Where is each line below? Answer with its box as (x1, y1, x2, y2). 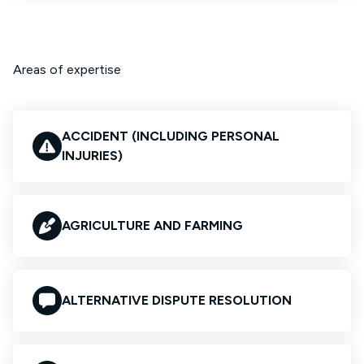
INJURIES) (62, 148, 123, 163)
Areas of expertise (13, 62, 121, 77)
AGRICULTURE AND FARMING (62, 218, 243, 233)
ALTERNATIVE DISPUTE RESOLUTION (62, 292, 292, 308)
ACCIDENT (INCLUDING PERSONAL (62, 128, 279, 144)
